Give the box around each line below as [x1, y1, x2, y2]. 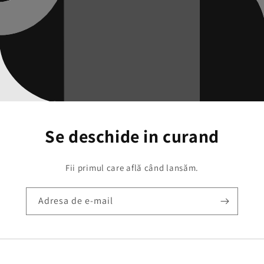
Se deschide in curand [45, 124, 219, 148]
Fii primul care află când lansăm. [65, 162, 199, 174]
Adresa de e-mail [38, 194, 113, 207]
